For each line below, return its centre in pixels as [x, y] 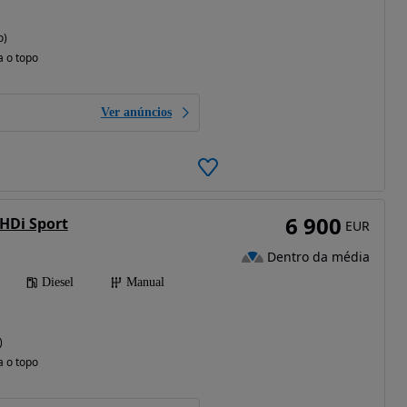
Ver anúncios [136, 112]
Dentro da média [318, 256]
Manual [145, 282]
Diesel [57, 282]
